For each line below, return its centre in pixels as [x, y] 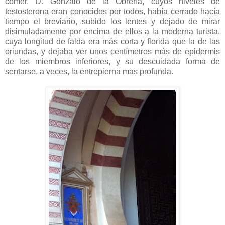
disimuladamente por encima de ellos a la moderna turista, [113, 31]
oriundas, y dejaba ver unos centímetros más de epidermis [113, 51]
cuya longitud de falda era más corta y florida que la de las [113, 41]
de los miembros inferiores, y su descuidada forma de [113, 61]
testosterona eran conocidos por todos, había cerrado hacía [113, 11]
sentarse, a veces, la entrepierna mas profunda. [89, 71]
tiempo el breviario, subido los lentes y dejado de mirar [113, 21]
